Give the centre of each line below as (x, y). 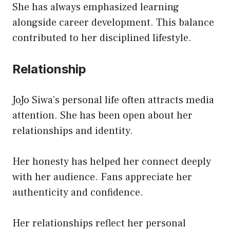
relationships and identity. (73, 131)
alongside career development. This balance (113, 22)
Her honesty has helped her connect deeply (112, 161)
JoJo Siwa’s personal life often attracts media (113, 100)
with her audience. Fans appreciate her (102, 177)
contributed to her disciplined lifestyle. (102, 38)
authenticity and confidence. (78, 192)
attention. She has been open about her (102, 115)
